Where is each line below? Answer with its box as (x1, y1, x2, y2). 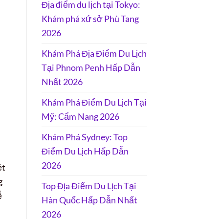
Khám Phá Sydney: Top (41, 131, 128, 142)
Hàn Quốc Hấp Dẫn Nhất (41, 194, 137, 205)
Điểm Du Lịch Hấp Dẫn (41, 145, 129, 156)
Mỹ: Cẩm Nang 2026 (41, 110, 119, 122)
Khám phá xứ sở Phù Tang (41, 13, 139, 24)
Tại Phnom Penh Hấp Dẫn (41, 62, 140, 73)
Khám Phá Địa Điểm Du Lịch (41, 47, 147, 59)
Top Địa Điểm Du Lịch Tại (41, 180, 136, 191)
